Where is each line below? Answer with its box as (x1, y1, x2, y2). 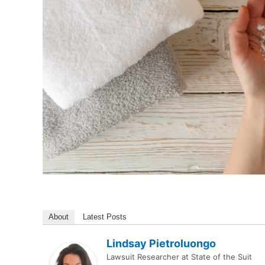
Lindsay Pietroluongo (106, 237, 216, 250)
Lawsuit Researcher (106, 251, 179, 261)
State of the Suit (191, 251, 252, 261)
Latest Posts (83, 212, 127, 221)
